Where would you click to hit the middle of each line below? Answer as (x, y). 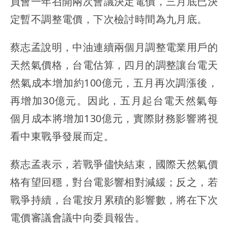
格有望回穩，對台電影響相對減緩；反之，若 (114, 182)
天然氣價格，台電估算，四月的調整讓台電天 (114, 65)
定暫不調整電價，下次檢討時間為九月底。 (109, 19)
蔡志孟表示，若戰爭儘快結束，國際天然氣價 (114, 164)
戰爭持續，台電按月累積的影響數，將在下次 (114, 200)
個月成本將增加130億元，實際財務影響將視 (114, 118)
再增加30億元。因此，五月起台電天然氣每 (114, 101)
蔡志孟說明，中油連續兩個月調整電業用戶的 (114, 47)
